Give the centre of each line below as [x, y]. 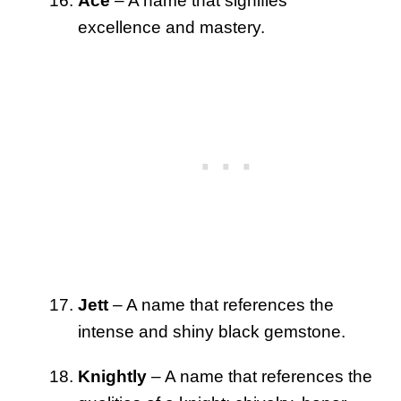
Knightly [112, 376]
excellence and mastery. [171, 27]
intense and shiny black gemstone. [212, 331]
